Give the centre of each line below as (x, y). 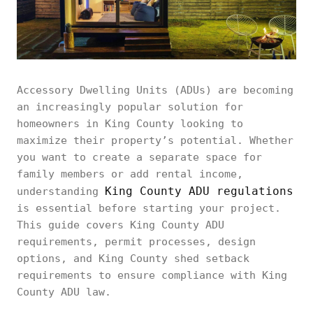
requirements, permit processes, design (136, 242)
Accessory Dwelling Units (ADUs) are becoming (155, 90)
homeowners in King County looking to (130, 124)
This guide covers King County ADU (121, 225)
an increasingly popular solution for (130, 107)
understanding (61, 191)
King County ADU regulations (199, 191)
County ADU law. (64, 292)
